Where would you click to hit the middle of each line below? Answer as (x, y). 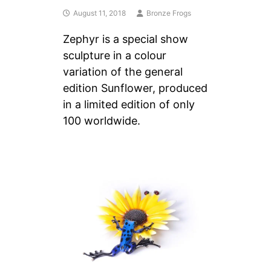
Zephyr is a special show (126, 39)
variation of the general (123, 71)
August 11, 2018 (100, 13)
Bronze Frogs (169, 13)
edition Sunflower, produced (135, 88)
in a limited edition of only (129, 104)
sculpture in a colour (115, 55)
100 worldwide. (102, 120)
